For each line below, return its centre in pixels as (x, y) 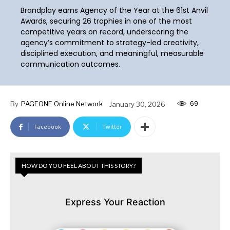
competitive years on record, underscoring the (105, 32)
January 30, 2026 (137, 104)
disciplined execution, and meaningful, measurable (112, 53)
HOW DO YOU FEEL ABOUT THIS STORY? (79, 166)
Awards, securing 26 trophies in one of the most (107, 21)
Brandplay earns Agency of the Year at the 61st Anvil (114, 10)
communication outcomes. (71, 64)
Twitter (112, 127)
